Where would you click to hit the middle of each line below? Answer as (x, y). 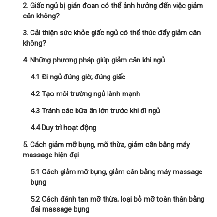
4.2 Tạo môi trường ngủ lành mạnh (85, 94)
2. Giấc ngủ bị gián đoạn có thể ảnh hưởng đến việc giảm (113, 6)
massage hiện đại (51, 155)
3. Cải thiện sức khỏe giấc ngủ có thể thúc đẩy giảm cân (112, 33)
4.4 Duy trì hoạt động (63, 128)
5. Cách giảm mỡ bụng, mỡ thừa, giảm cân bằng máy (106, 145)
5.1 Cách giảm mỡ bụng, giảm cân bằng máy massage (116, 172)
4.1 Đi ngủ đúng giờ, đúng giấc (78, 77)
